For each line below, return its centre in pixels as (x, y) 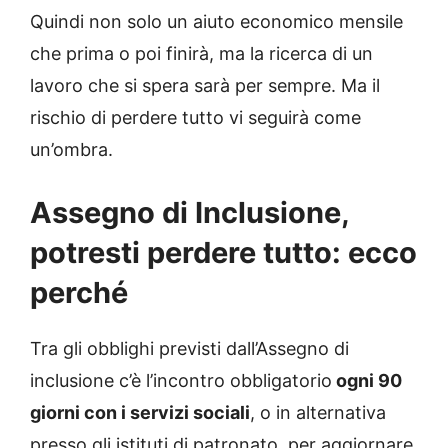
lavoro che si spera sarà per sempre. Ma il (205, 86)
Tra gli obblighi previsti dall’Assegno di (189, 349)
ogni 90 (367, 381)
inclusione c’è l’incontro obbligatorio (181, 381)
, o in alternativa (318, 413)
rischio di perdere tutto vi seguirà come (195, 118)
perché (79, 293)
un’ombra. (71, 150)
